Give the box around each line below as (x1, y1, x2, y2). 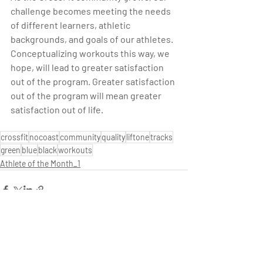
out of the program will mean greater (11, 90, 163, 102)
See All (164, 251, 188, 262)
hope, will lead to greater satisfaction (11, 62, 166, 73)
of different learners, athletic (11, 19, 132, 31)
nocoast (29, 132, 59, 143)
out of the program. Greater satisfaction (11, 76, 177, 87)
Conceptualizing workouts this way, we (11, 48, 171, 59)
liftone (126, 132, 149, 143)
